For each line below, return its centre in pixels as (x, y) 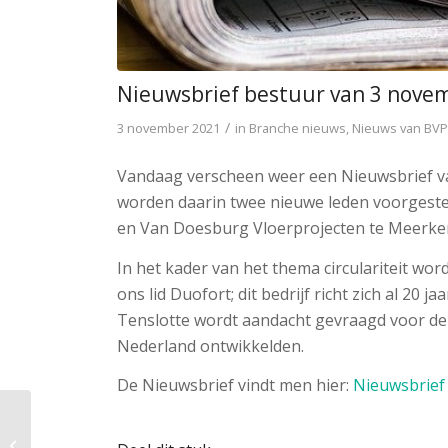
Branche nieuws (298, 128)
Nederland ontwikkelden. (211, 345)
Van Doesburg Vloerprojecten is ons (144, 433)
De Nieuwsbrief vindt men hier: (235, 385)
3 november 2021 (169, 128)
